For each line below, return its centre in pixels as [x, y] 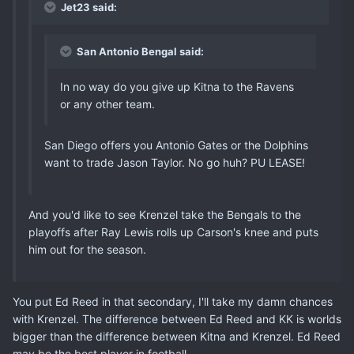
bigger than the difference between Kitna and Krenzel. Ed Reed [177, 337]
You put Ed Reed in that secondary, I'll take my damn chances [173, 302]
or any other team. [107, 104]
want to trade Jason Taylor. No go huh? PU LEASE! [175, 163]
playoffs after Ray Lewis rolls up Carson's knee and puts [173, 232]
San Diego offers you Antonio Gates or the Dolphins [176, 145]
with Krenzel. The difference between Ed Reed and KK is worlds [177, 319]
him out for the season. [87, 250]
